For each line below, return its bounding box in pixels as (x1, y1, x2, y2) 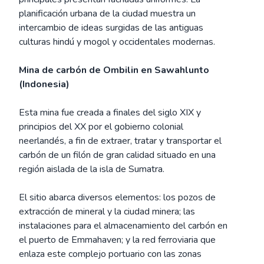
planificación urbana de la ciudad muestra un (19, 7, 196, 20)
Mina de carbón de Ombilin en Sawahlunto (19, 64, 209, 77)
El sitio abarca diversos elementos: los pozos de (19, 191, 216, 204)
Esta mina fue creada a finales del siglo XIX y (19, 106, 201, 119)
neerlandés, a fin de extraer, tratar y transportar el (19, 134, 222, 147)
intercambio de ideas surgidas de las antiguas (19, 21, 203, 34)
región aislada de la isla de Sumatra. (19, 163, 164, 176)
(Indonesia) (19, 78, 70, 91)
